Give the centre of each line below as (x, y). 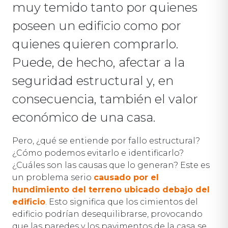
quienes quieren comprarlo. (95, 44)
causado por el (126, 177)
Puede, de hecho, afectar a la (98, 62)
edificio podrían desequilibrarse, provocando (107, 214)
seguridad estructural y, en (93, 80)
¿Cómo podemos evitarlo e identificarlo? (98, 153)
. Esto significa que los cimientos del (122, 202)
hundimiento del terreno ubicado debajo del (111, 189)
